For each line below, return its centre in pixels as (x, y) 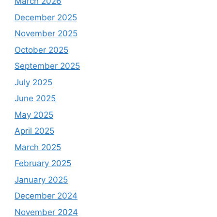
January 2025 (41, 179)
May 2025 (34, 115)
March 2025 (38, 147)
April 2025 (34, 131)
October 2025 (41, 50)
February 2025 (43, 163)
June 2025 (35, 99)
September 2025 (47, 66)
